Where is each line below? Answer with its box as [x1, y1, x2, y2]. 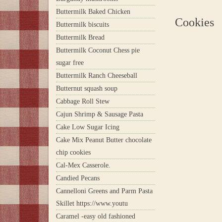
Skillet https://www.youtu [56, 199, 128, 207]
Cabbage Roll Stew [56, 97, 110, 105]
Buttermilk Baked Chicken [56, 7, 130, 15]
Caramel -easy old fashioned [56, 212, 135, 220]
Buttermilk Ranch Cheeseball [56, 71, 137, 79]
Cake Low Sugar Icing [56, 123, 119, 131]
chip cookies [56, 148, 91, 156]
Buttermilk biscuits [56, 20, 109, 28]
